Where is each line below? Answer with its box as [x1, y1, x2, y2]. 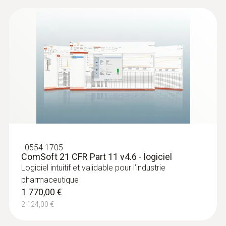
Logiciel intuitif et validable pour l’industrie [21, 163, 165, 173]
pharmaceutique [21, 175, 79, 185]
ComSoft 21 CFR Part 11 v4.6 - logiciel [21, 151, 172, 162]
